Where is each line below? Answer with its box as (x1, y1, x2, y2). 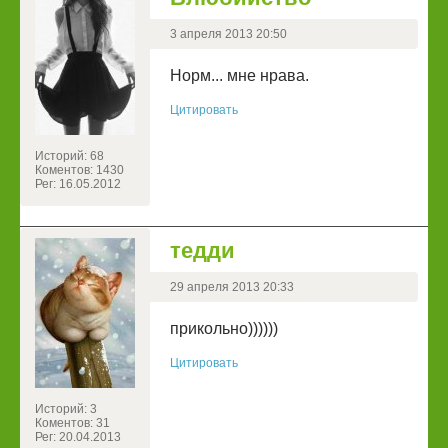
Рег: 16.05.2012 (35, 177, 121, 192)
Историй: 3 (35, 402, 97, 417)
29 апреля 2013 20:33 (170, 280, 294, 295)
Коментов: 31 (35, 416, 110, 431)
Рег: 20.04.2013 (35, 430, 121, 445)
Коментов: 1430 (35, 163, 124, 178)
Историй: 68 (35, 149, 104, 164)
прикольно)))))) (170, 320, 278, 338)
